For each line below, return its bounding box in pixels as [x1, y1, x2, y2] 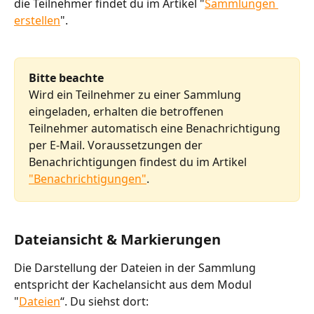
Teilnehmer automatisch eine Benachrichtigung [29, 121, 283, 137]
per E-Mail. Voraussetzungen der [29, 137, 205, 153]
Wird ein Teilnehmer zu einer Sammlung [29, 87, 244, 103]
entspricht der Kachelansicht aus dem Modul [14, 276, 254, 292]
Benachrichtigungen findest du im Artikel [29, 154, 250, 170]
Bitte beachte [29, 69, 104, 86]
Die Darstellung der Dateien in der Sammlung [14, 259, 259, 275]
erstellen [14, 13, 60, 29]
